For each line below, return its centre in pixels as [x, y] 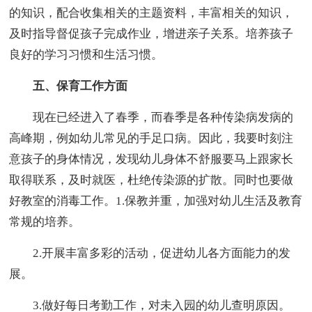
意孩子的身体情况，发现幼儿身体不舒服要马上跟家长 [151, 159]
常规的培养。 [45, 222]
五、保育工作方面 [69, 86]
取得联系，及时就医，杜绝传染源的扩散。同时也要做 [151, 180]
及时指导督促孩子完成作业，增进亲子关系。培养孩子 [151, 34]
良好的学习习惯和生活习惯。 [86, 55]
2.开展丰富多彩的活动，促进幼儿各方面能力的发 [150, 253]
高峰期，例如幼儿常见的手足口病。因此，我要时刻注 [151, 139]
